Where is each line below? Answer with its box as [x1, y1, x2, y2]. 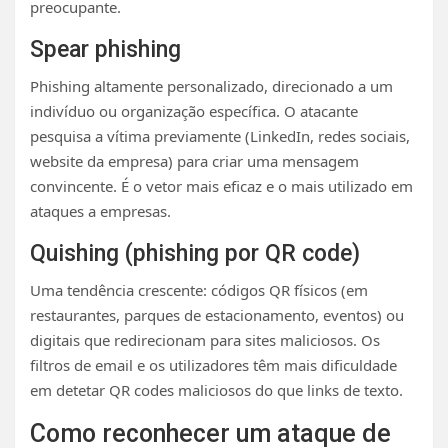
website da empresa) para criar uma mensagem [30, 150, 359, 171]
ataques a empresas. [30, 200, 171, 221]
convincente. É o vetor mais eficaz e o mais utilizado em [30, 175, 413, 196]
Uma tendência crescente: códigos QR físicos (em [30, 279, 368, 300]
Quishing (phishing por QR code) [30, 239, 360, 267]
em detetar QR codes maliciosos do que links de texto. [30, 379, 403, 400]
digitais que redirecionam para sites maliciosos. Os [30, 329, 380, 350]
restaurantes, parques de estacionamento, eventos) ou [30, 304, 404, 325]
